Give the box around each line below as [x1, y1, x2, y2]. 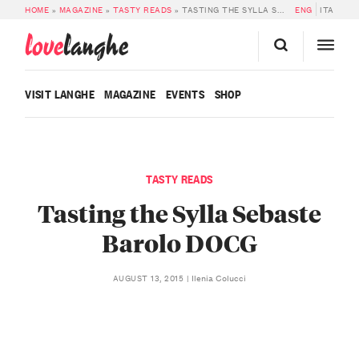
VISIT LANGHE [25, 85, 95, 103]
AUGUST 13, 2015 [112, 271, 187, 285]
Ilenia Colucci [192, 270, 247, 285]
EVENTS [165, 85, 205, 103]
